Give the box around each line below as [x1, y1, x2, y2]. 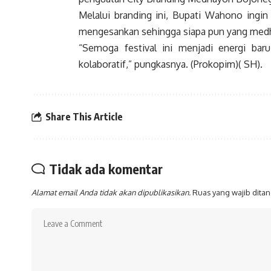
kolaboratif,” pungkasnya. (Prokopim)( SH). [79, 58, 263, 71]
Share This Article [45, 110, 123, 123]
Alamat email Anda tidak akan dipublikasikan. [31, 188, 191, 198]
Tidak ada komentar [49, 160, 163, 178]
